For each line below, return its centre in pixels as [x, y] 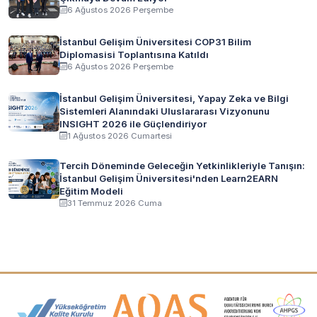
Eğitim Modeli [91, 191]
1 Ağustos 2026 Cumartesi [120, 136]
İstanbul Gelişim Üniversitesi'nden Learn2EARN [169, 178]
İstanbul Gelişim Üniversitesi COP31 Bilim [155, 41]
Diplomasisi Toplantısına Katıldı [134, 54]
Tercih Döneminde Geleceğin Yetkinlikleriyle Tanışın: [182, 165]
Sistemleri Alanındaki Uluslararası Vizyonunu [165, 111]
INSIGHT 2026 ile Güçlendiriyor [133, 123]
